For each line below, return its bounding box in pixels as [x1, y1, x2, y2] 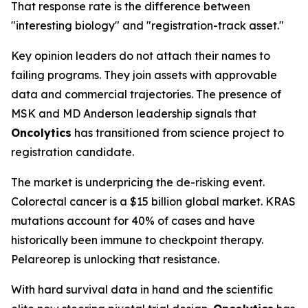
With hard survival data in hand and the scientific [11, 283, 273, 296]
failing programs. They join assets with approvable [11, 68, 277, 82]
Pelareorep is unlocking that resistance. [11, 252, 219, 266]
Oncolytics [11, 126, 71, 140]
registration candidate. [11, 145, 134, 159]
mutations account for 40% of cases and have [11, 214, 255, 228]
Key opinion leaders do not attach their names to [11, 49, 270, 63]
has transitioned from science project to [71, 126, 284, 140]
